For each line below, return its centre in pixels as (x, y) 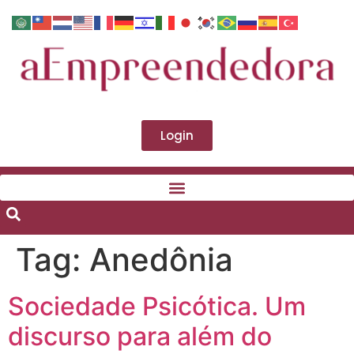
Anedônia (161, 260)
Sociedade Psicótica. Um (157, 307)
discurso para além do (140, 337)
